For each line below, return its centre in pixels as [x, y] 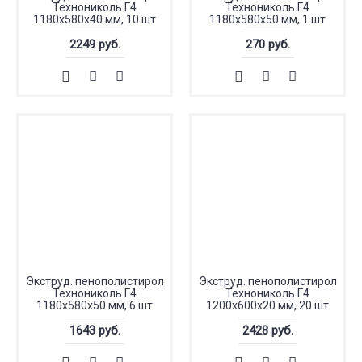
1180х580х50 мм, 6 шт [95, 305]
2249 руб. [95, 44]
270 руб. [267, 44]
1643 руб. [95, 330]
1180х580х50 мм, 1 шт [267, 19]
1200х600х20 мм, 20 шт [267, 305]
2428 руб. [267, 330]
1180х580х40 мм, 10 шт [95, 19]
